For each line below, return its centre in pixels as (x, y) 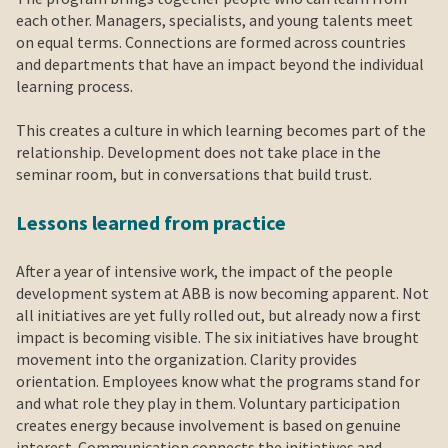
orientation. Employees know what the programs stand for (218, 380)
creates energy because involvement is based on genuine (208, 424)
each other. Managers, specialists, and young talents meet (214, 19)
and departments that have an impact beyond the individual (220, 63)
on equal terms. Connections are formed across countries (211, 41)
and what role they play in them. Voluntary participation (208, 402)
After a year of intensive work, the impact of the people (204, 270)
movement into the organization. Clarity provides (186, 358)
